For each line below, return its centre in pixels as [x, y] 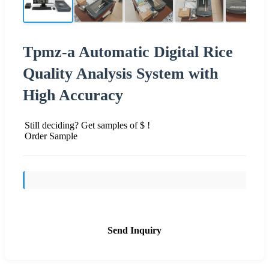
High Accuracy [73, 95]
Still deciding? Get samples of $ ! [87, 125]
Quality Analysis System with [120, 73]
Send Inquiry [134, 230]
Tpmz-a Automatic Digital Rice [128, 52]
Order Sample [51, 136]
